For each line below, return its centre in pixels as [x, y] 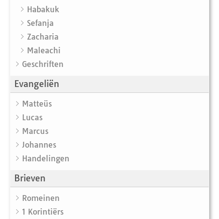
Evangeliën [37, 84]
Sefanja [40, 23]
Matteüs [37, 104]
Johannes [39, 145]
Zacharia [43, 37]
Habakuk [43, 10]
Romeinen [41, 198]
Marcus [35, 131]
